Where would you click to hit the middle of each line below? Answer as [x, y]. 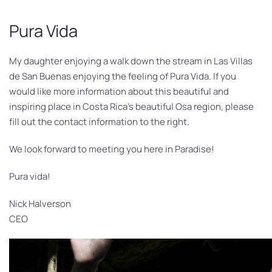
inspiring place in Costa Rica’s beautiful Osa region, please [131, 106]
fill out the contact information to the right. [99, 121]
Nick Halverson [40, 203]
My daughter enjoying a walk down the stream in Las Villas [131, 61]
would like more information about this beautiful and [119, 91]
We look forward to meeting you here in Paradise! [112, 149]
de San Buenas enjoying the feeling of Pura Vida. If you [123, 76]
